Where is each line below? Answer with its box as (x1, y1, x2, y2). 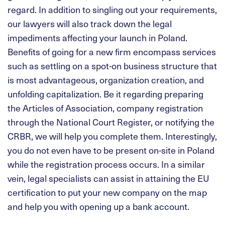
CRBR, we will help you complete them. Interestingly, (8, 129, 217, 142)
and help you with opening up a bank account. (8, 199, 189, 212)
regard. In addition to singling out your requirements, (8, 3, 217, 16)
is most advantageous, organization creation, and (8, 73, 204, 86)
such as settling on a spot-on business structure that (8, 59, 217, 72)
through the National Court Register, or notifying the (8, 115, 214, 128)
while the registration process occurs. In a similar (8, 157, 205, 170)
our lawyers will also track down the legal (8, 17, 172, 30)
